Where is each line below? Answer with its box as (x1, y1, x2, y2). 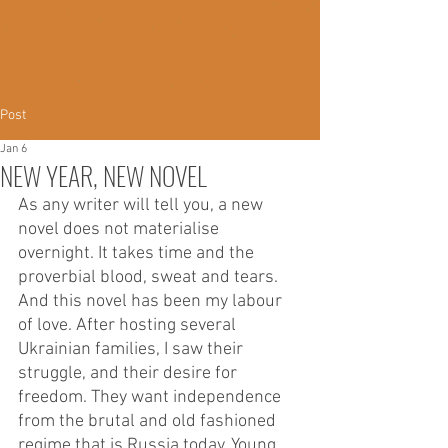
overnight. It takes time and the (18, 243, 258, 264)
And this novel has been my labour (18, 291, 286, 312)
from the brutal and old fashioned (18, 411, 280, 432)
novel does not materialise (18, 219, 223, 240)
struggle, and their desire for (18, 363, 241, 384)
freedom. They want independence (18, 387, 285, 408)
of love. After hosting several (18, 315, 240, 336)
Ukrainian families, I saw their (18, 339, 247, 360)
